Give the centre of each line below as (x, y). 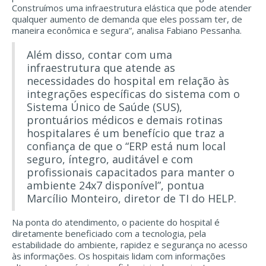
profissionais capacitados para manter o (131, 172)
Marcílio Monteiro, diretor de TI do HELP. (132, 199)
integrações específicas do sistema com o (133, 94)
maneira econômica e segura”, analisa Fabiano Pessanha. (127, 31)
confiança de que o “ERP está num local (126, 146)
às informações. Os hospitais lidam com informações (119, 256)
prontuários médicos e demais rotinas (125, 120)
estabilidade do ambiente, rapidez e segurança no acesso (130, 245)
